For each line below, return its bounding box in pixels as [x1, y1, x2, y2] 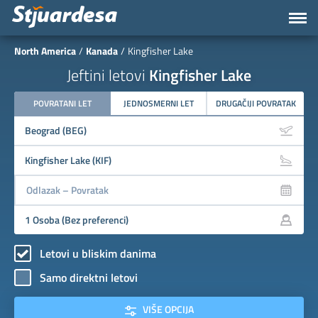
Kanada [86, 43, 118, 58]
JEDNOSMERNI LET [123, 97, 194, 110]
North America [14, 43, 76, 58]
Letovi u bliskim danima [40, 244, 156, 262]
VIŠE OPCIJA [136, 302, 194, 317]
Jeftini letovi [67, 63, 149, 87]
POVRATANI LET [33, 97, 92, 110]
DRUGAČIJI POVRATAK [215, 97, 296, 110]
